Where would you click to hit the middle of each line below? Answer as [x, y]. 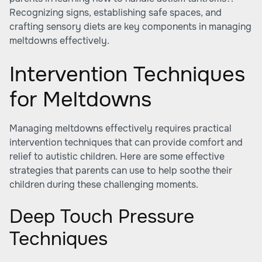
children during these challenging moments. [104, 185]
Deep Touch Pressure [102, 217]
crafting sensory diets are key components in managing [130, 27]
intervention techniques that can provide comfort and [126, 142]
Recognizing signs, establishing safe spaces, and [116, 13]
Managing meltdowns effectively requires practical [120, 128]
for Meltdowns [80, 99]
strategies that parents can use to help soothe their [121, 170]
